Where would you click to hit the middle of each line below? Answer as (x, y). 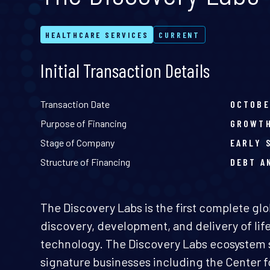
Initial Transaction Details (125, 70)
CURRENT (179, 34)
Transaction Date (75, 104)
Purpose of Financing (84, 123)
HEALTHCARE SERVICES (97, 34)
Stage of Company (78, 142)
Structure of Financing (86, 162)
